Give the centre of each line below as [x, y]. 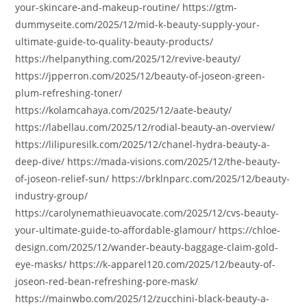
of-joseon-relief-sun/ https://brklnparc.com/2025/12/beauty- [153, 179]
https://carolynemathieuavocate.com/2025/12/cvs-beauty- [147, 213]
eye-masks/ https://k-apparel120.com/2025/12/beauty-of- [146, 264]
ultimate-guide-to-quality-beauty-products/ [114, 41]
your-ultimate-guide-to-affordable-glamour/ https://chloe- [148, 230]
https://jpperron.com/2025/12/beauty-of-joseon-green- [140, 76]
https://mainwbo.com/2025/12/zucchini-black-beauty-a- [143, 298]
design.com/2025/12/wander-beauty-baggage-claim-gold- [147, 247]
